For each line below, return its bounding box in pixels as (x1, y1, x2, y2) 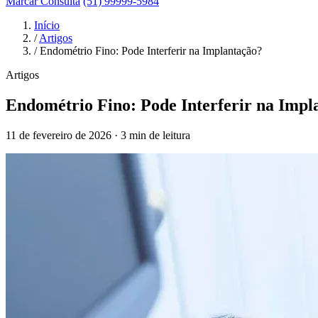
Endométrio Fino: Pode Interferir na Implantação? (40, 45, 262, 57)
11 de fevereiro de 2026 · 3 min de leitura (6, 128, 190, 141)
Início (34, 19, 60, 31)
